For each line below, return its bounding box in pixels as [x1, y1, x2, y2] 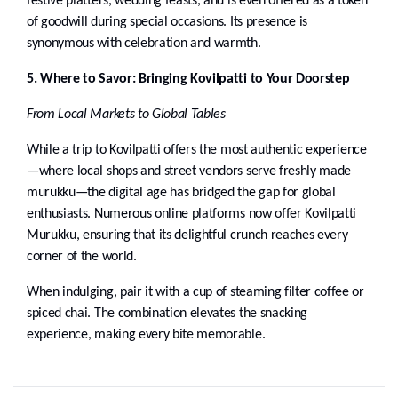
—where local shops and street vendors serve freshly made [27, 164, 352, 179]
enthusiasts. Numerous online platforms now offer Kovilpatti [27, 207, 357, 222]
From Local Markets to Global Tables [27, 107, 226, 123]
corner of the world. [27, 250, 137, 265]
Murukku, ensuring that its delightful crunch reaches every [27, 228, 348, 243]
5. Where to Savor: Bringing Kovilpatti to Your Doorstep [27, 72, 350, 87]
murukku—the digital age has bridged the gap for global [27, 186, 336, 201]
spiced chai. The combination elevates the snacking [27, 306, 307, 322]
